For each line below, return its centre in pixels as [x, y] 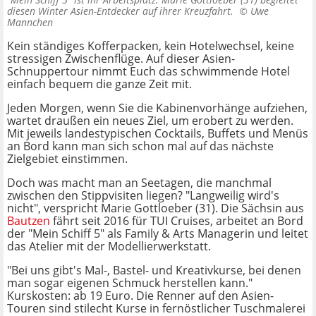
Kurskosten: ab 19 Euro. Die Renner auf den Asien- [140, 295]
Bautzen [29, 220]
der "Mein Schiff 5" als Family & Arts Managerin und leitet [158, 233]
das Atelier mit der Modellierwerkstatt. [109, 246]
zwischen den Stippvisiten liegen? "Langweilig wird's [143, 195]
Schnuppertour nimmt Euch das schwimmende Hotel [148, 71]
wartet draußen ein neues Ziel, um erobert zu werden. [150, 120]
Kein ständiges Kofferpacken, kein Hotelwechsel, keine [151, 45]
